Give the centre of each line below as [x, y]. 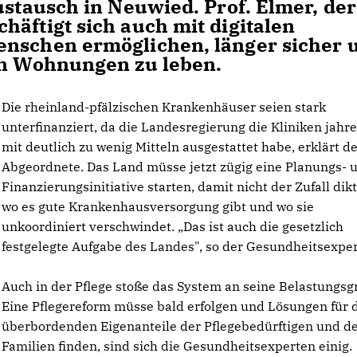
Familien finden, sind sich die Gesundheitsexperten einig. [177, 346]
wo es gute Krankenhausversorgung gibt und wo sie [158, 206]
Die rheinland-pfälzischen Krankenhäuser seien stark [164, 107]
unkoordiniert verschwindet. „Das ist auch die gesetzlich [173, 226]
